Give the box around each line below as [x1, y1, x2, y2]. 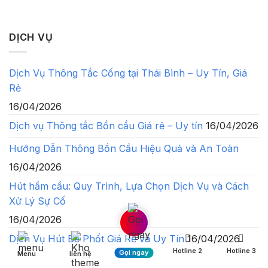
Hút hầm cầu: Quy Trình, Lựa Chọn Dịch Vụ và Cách [9, 180, 249, 193]
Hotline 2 [173, 246, 203, 255]
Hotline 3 [226, 246, 256, 255]
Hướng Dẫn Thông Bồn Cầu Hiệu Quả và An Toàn [9, 142, 239, 155]
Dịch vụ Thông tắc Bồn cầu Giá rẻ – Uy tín [9, 120, 203, 132]
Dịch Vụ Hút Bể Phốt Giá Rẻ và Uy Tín [9, 233, 184, 245]
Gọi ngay [119, 248, 149, 257]
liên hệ [69, 249, 92, 258]
